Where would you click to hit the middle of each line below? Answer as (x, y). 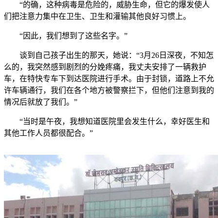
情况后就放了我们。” (41, 102)
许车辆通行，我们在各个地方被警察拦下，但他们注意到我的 (109, 90)
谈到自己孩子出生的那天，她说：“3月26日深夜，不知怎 (109, 55)
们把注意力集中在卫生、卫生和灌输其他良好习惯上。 (97, 16)
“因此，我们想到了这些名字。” (66, 36)
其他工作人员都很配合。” (48, 133)
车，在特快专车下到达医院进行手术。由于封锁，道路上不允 (109, 78)
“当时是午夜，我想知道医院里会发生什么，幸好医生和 (107, 121)
